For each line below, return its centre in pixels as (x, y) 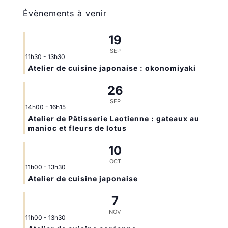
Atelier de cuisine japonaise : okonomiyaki (112, 68)
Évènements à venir (65, 13)
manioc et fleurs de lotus (77, 128)
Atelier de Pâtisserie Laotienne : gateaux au (113, 118)
